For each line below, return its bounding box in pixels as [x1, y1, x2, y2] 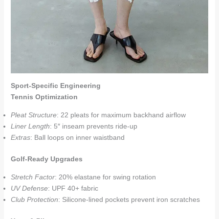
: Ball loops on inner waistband [30, 133, 125, 141]
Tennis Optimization [10, 93, 78, 101]
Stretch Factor [10, 173, 55, 181]
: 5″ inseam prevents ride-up [49, 122, 137, 130]
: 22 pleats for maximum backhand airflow [56, 111, 186, 119]
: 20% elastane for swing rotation [54, 173, 156, 181]
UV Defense [10, 184, 48, 192]
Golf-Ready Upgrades [10, 155, 83, 163]
